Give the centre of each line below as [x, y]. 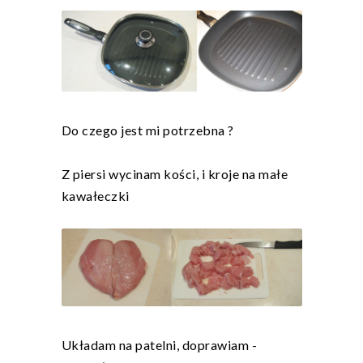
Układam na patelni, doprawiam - [159, 344]
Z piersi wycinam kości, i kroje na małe [174, 174]
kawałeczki [95, 196]
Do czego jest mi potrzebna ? [147, 130]
